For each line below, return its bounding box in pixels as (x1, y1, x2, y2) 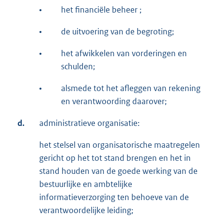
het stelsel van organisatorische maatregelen (39, 139, 200, 150)
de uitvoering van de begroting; (61, 26, 174, 37)
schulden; (61, 61, 95, 72)
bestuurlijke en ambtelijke (39, 178, 132, 189)
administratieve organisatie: (39, 117, 139, 128)
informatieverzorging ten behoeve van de (39, 191, 189, 202)
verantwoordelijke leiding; (39, 204, 133, 216)
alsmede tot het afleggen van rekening (61, 82, 201, 93)
